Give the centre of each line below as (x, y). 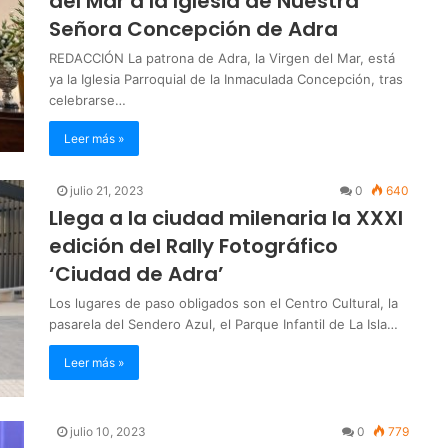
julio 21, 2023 (107, 190)
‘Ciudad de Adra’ (136, 273)
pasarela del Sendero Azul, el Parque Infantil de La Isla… (223, 323)
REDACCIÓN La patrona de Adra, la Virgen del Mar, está (222, 57)
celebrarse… (87, 99)
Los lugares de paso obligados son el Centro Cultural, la (223, 302)
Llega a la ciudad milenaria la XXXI (226, 217)
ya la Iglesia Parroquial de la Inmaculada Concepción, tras (226, 78)
